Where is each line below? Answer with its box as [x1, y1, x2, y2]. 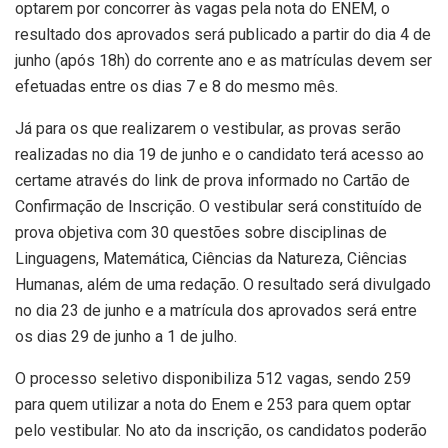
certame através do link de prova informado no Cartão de [15, 171, 410, 191]
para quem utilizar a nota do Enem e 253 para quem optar [15, 395, 411, 415]
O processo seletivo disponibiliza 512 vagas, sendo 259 [15, 369, 411, 389]
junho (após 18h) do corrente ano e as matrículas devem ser [15, 51, 432, 71]
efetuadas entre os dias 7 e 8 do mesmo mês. [15, 77, 338, 97]
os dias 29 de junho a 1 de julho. [15, 327, 237, 347]
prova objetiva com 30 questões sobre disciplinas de [15, 223, 387, 243]
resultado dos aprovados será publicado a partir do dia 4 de [15, 25, 431, 45]
